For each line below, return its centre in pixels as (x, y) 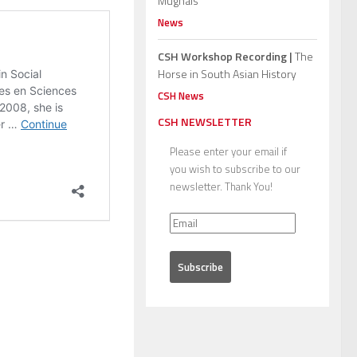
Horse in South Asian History (227, 74)
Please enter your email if (228, 152)
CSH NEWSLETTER (205, 122)
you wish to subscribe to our (235, 169)
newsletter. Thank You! (221, 187)
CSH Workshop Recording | (225, 57)
